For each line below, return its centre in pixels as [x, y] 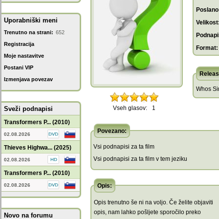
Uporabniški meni [31, 20]
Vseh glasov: [130, 108]
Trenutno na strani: [29, 32]
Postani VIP [19, 67]
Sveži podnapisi [28, 109]
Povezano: [112, 131]
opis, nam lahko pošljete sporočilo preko [147, 212]
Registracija [19, 44]
